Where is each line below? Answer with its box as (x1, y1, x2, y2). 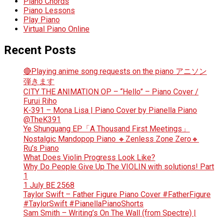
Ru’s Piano (23, 144, 59, 153)
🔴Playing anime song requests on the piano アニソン (23, 67, 207, 76)
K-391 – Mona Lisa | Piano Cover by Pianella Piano (23, 106, 197, 115)
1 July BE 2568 (23, 181, 74, 190)
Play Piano (23, 15, 60, 25)
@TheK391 (23, 115, 61, 125)
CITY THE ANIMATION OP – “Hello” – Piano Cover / (23, 87, 199, 97)
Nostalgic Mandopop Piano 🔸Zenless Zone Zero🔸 (23, 134, 199, 144)
